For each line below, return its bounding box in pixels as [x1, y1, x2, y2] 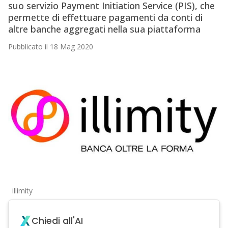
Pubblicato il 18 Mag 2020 [8, 42, 93, 52]
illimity [12, 186, 33, 196]
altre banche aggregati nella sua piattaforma [8, 23, 201, 36]
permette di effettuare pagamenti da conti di [8, 11, 203, 24]
